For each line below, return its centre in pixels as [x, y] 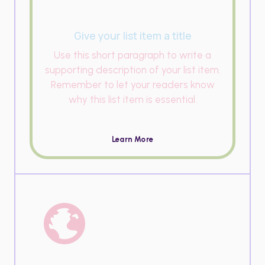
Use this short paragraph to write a [132, 55]
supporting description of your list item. [132, 70]
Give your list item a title [132, 35]
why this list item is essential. [132, 99]
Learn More [132, 139]
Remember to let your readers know [132, 84]
